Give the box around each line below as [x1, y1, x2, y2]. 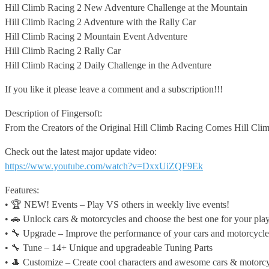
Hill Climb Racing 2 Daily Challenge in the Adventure [5, 59, 211, 70]
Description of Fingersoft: [5, 107, 102, 118]
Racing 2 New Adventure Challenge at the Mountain [47, 2, 247, 13]
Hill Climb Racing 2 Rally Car [5, 45, 121, 56]
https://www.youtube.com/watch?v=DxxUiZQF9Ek [5, 160, 203, 171]
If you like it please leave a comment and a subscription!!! [5, 83, 223, 94]
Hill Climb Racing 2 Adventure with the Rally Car [5, 16, 196, 27]
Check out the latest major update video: [5, 146, 157, 157]
